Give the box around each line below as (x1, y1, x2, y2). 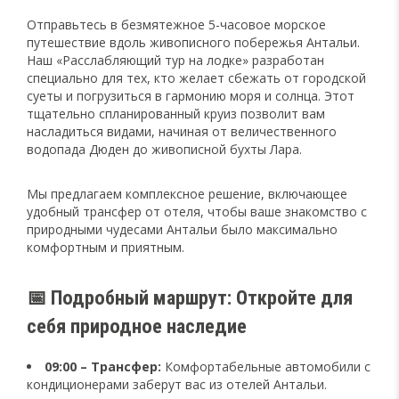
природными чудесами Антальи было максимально (27, 221, 338, 238)
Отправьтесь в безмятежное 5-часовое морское (27, 16, 326, 33)
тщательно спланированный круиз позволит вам (27, 105, 325, 122)
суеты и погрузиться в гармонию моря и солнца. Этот (27, 87, 354, 104)
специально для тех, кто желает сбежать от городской (27, 69, 366, 86)
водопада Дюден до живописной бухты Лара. (27, 141, 302, 158)
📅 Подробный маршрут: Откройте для (27, 286, 353, 309)
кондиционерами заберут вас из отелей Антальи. (27, 376, 327, 393)
